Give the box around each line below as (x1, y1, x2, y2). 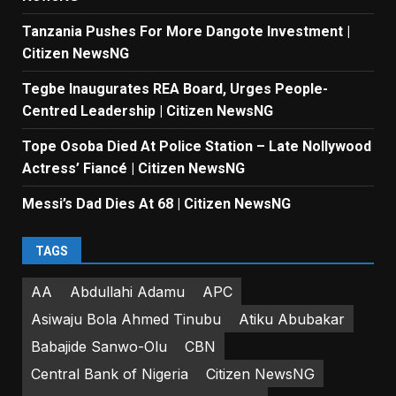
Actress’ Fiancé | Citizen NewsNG (22, 160, 245, 178)
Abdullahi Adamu (70, 282, 185, 301)
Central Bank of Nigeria (31, 364, 188, 383)
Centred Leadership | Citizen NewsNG (22, 103, 273, 120)
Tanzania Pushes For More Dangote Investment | (22, 23, 350, 41)
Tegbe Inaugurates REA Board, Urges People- (22, 80, 328, 98)
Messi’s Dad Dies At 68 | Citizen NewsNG (22, 195, 291, 213)
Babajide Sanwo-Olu (31, 337, 167, 355)
